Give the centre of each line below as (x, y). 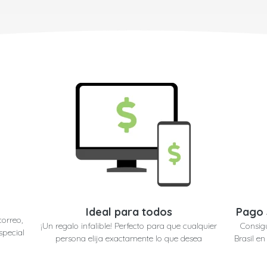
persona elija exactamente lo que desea (129, 239)
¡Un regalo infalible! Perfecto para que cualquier (129, 226)
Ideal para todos (129, 212)
